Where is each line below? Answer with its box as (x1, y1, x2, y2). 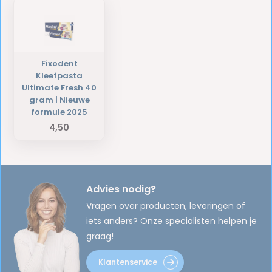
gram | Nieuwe (29, 93, 90, 106)
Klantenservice (98, 257, 158, 268)
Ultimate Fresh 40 (22, 81, 97, 93)
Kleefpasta (36, 69, 83, 81)
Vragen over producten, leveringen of (86, 200, 246, 212)
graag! (86, 230, 114, 243)
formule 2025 (31, 106, 88, 118)
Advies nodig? (86, 182, 157, 197)
